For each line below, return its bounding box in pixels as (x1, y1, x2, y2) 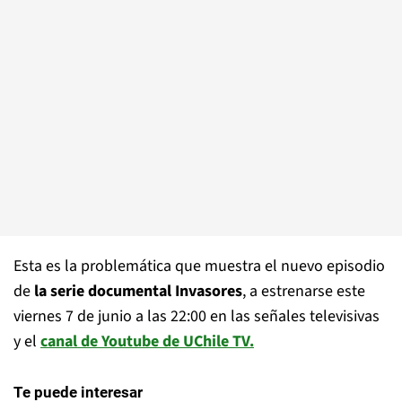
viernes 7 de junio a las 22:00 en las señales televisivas (13, 305, 380, 328)
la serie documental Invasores (34, 280, 242, 302)
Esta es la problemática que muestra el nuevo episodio (13, 255, 385, 277)
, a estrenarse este (242, 280, 365, 302)
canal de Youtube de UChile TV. (40, 330, 254, 353)
